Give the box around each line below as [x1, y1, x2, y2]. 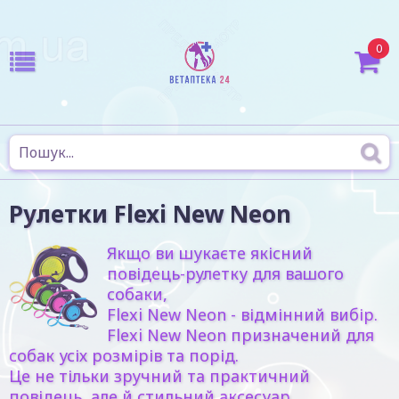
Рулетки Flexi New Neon [9, 198, 291, 230]
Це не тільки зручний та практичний [9, 365, 310, 387]
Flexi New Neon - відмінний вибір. [107, 304, 378, 325]
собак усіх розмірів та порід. [9, 345, 239, 366]
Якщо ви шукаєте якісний [107, 242, 313, 264]
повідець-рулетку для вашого [107, 263, 344, 284]
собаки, [107, 283, 167, 305]
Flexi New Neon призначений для [107, 324, 374, 346]
